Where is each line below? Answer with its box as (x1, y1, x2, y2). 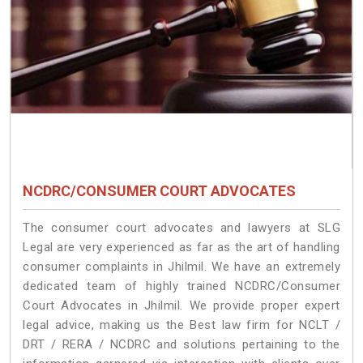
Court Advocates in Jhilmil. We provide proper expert (23, 297, 340, 313)
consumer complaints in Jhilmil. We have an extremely (23, 258, 340, 274)
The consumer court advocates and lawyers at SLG (23, 220, 340, 235)
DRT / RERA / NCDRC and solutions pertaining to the (23, 336, 340, 352)
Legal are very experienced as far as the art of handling (23, 239, 340, 254)
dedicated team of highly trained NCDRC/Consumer (23, 278, 340, 293)
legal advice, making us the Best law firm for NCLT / (23, 317, 340, 332)
